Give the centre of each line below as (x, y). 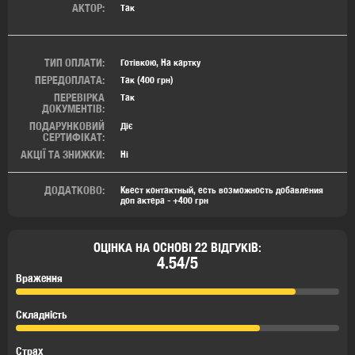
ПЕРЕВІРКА (79, 97)
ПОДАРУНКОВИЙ (67, 126)
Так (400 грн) (147, 79)
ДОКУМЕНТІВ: (73, 108)
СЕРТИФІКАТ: (74, 137)
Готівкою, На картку (160, 62)
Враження (39, 278)
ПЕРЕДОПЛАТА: (70, 80)
